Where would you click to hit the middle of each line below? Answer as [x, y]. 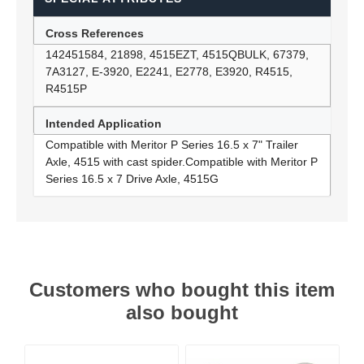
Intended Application [104, 123]
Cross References [95, 33]
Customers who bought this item [182, 290]
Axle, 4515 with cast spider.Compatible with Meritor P [182, 162]
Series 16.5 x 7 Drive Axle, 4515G [132, 179]
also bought [182, 312]
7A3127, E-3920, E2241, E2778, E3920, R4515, [169, 71]
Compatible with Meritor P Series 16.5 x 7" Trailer [172, 145]
